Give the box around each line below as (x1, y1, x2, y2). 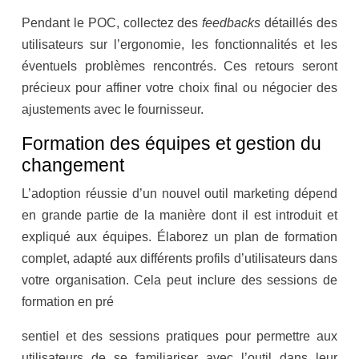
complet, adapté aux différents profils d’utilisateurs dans (22, 252, 337, 266)
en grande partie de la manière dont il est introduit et (22, 208, 337, 223)
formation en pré (22, 295, 114, 309)
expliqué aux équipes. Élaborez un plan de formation (22, 230, 337, 244)
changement (22, 155, 124, 176)
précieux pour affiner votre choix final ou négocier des (22, 81, 337, 95)
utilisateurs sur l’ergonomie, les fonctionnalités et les (22, 38, 337, 52)
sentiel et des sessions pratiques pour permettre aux (22, 329, 337, 344)
